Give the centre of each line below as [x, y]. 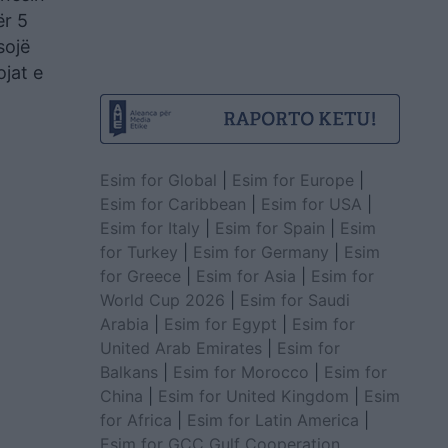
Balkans [128, 371]
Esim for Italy [149, 227]
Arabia [124, 323]
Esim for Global [158, 179]
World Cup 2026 [162, 299]
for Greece [140, 275]
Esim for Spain [269, 227]
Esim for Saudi [294, 299]
